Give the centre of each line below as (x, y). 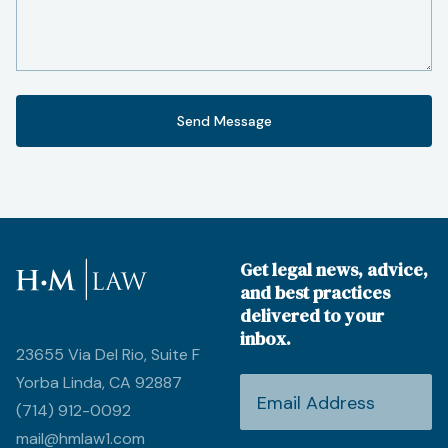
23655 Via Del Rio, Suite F (108, 354)
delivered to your (312, 315)
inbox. (265, 338)
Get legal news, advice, (334, 269)
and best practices (315, 292)
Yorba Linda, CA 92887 (99, 382)
